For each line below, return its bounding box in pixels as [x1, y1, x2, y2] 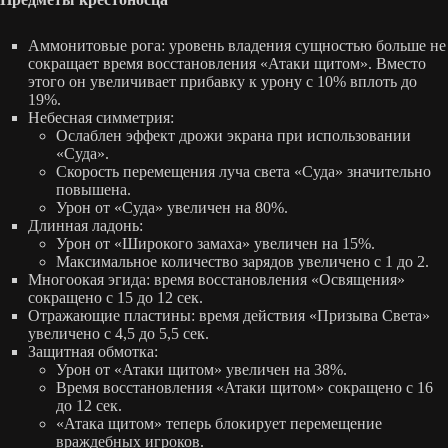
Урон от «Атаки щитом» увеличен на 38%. [56, 360, 347, 378]
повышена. [56, 180, 131, 198]
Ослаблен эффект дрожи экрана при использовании [56, 126, 411, 144]
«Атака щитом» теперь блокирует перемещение [56, 414, 382, 432]
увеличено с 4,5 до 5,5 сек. [28, 324, 209, 342]
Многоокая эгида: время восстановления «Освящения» [28, 270, 405, 288]
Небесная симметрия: [28, 108, 174, 126]
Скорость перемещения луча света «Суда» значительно [56, 162, 431, 180]
